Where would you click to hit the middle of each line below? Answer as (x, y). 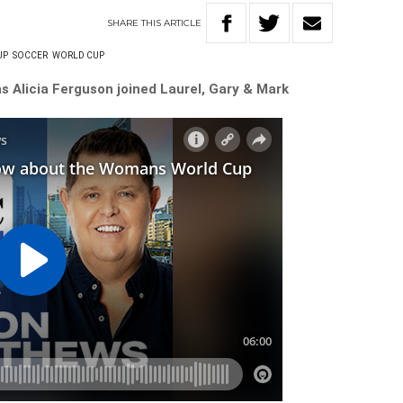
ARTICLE (183, 22)
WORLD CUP (79, 55)
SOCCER (31, 55)
